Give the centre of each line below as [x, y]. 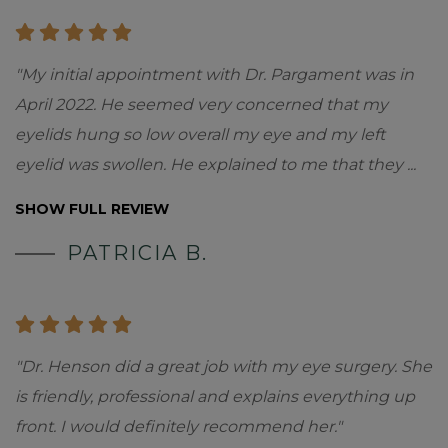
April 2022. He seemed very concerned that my [201, 104]
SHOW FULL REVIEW [92, 209]
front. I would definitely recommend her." [178, 426]
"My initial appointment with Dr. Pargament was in [214, 74]
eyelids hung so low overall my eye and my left [200, 134]
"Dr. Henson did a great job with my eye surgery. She [223, 366]
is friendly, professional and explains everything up [215, 396]
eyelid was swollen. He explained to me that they [211, 164]
